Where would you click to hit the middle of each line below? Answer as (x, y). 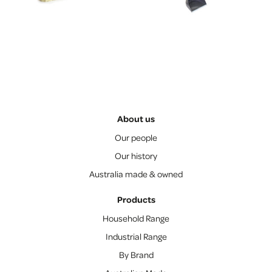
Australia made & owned (136, 173)
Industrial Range (136, 236)
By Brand (136, 254)
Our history (136, 155)
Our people (136, 137)
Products (136, 199)
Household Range (136, 218)
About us (136, 118)
